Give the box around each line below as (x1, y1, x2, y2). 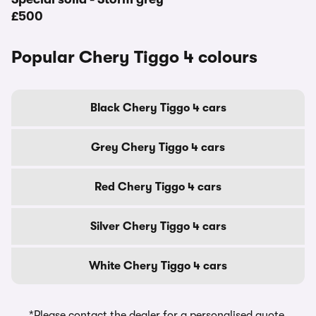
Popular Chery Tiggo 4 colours (11, 47, 257, 67)
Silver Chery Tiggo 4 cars (90, 220, 226, 233)
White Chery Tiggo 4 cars (89, 260, 227, 272)
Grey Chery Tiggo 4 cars (91, 141, 225, 154)
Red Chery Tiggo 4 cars (95, 181, 221, 193)
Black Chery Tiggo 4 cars (90, 102, 226, 114)
